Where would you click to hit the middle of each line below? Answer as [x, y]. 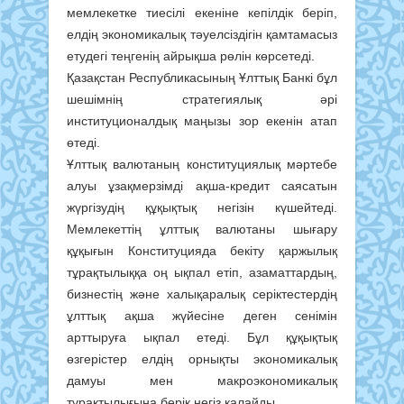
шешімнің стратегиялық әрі [202, 100]
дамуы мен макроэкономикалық [202, 381]
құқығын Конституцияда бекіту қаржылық [202, 251]
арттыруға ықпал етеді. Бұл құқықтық [202, 338]
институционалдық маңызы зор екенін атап [202, 121]
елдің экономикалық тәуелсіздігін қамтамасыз [202, 35]
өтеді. [83, 143]
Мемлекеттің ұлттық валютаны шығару [202, 230]
